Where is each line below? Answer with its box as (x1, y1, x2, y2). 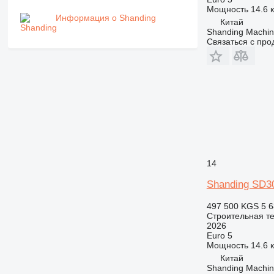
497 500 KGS (206, 201, 259, 211)
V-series (47, 25, 79, 35)
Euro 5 (206, 230, 232, 240)
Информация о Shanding (55, 12, 156, 23)
